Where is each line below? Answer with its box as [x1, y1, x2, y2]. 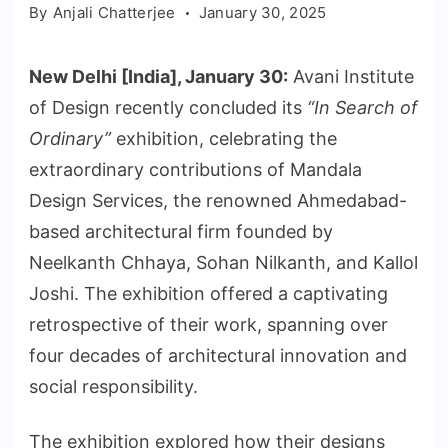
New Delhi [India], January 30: [29, 66, 288, 88]
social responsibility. [29, 376, 198, 398]
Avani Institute [293, 66, 414, 88]
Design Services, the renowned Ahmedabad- [29, 190, 407, 212]
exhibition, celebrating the [111, 128, 337, 150]
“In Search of [307, 97, 418, 119]
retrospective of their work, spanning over [29, 314, 388, 336]
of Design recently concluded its [29, 97, 307, 119]
